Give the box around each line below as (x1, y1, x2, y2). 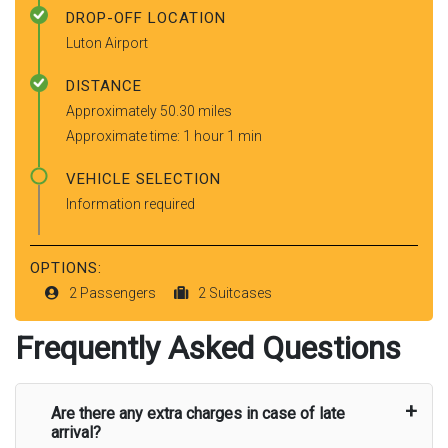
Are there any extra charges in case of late (51, 403, 345, 423)
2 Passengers (69, 284, 159, 301)
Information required (66, 195, 195, 212)
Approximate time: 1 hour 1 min (66, 127, 262, 144)
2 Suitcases (198, 284, 272, 301)
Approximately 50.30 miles (66, 102, 232, 119)
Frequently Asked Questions (15, 328, 401, 367)
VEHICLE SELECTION (66, 169, 221, 188)
